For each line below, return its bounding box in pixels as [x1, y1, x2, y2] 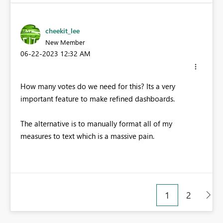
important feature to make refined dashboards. [20, 94, 175, 104]
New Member [45, 38, 85, 46]
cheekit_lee [45, 26, 80, 35]
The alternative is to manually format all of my [20, 118, 172, 129]
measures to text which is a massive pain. [20, 131, 154, 141]
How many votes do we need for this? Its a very [20, 81, 175, 92]
